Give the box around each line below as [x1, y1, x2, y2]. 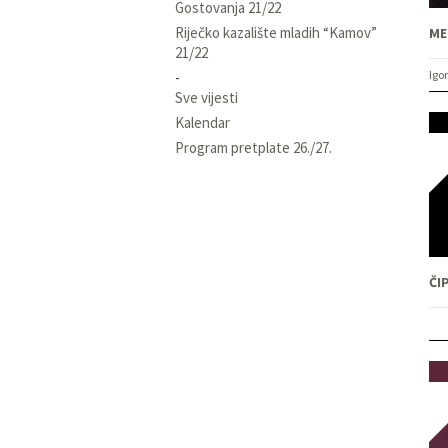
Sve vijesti [175, 87, 238, 107]
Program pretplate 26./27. [175, 137, 332, 157]
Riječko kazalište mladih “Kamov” [175, 22, 377, 42]
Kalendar [175, 112, 230, 132]
